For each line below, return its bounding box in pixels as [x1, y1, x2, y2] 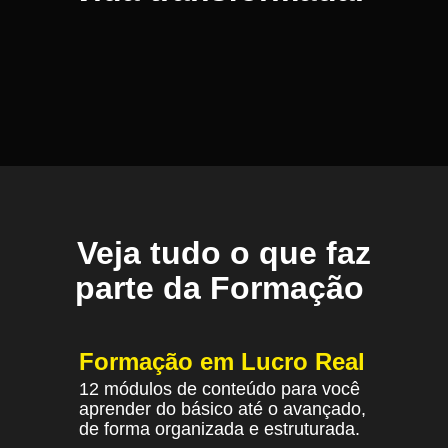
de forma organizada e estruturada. [79, 419, 365, 439]
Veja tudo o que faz [77, 235, 371, 271]
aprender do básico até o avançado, [79, 399, 366, 419]
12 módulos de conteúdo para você [79, 379, 360, 399]
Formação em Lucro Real [79, 348, 372, 375]
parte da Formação [75, 270, 373, 306]
